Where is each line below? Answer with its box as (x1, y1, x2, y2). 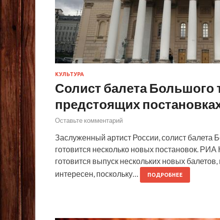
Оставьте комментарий (55, 116, 123, 125)
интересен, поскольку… (55, 169, 140, 179)
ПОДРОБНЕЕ (147, 172, 183, 178)
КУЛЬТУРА (55, 71, 84, 77)
